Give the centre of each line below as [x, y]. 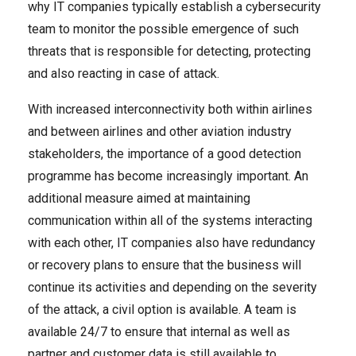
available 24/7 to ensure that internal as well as [159, 331]
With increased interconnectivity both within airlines [170, 109]
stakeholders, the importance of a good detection [164, 153]
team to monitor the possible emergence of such [163, 29]
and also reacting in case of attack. [124, 73]
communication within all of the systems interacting [170, 220]
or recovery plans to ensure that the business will [164, 265]
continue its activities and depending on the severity [172, 287]
